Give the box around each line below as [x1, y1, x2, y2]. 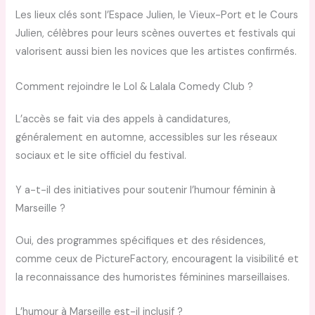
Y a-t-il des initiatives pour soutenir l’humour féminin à [15, 184, 276, 198]
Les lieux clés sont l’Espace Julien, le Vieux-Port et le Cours [15, 8, 299, 22]
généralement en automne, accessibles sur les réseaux [15, 130, 278, 144]
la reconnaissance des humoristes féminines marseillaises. [15, 271, 290, 285]
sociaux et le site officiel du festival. [15, 148, 187, 162]
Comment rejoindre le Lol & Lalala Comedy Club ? [15, 79, 254, 94]
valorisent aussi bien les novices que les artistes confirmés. [15, 45, 297, 59]
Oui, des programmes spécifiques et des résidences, [15, 234, 266, 248]
